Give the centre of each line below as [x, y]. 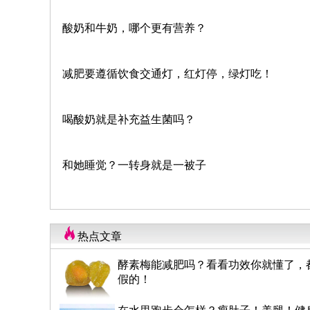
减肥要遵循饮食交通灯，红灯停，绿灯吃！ [167, 73]
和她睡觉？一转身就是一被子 [134, 165]
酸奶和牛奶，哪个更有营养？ [134, 28]
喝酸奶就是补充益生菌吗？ [129, 119]
